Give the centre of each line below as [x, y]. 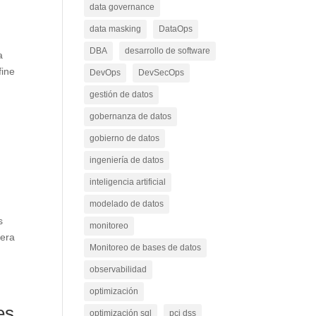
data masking [116, 29]
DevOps [105, 73]
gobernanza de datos [131, 116]
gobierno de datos [125, 138]
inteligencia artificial [128, 182]
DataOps [176, 29]
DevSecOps [162, 73]
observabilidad [119, 269]
